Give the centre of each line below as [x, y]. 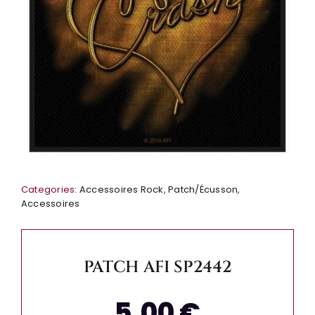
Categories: [50, 189]
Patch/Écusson [203, 189]
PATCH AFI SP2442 [157, 267]
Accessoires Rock [121, 189]
